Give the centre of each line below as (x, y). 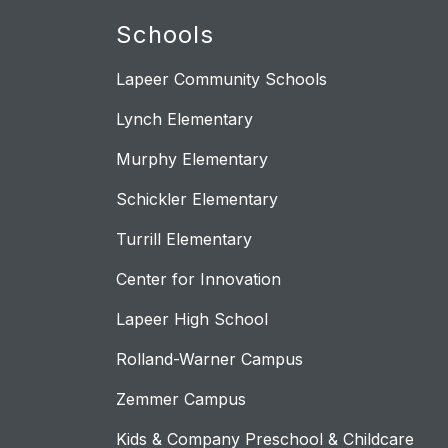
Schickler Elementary (197, 199)
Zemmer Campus (181, 399)
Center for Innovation (198, 279)
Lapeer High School (192, 319)
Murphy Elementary (192, 159)
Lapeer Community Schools (221, 79)
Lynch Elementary (184, 119)
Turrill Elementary (184, 239)
